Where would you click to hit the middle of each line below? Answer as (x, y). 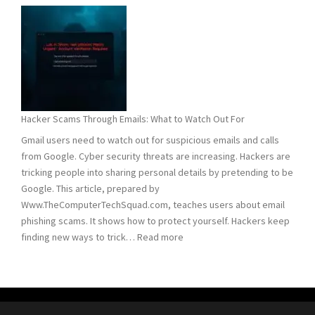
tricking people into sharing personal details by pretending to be (157, 172)
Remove (269, 28)
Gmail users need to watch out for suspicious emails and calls (150, 140)
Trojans (266, 60)
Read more (160, 237)
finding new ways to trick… (79, 237)
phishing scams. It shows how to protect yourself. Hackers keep (155, 220)
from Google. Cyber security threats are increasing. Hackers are (156, 156)
